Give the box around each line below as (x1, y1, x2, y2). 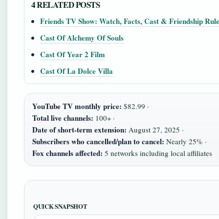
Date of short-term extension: (32, 124, 127, 135)
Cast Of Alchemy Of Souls (40, 32, 124, 43)
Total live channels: (32, 112, 93, 123)
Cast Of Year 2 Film (40, 49, 105, 60)
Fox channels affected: (32, 148, 103, 158)
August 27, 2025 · (127, 125, 184, 134)
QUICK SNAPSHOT (33, 202, 88, 211)
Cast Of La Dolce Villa (40, 66, 113, 76)
